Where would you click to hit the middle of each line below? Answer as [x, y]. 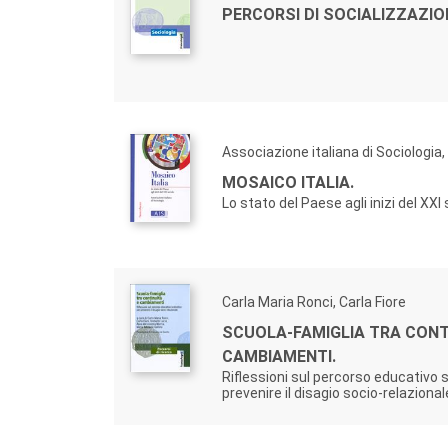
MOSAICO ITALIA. [288, 182]
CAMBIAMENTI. [279, 356]
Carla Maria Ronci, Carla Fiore [314, 302]
